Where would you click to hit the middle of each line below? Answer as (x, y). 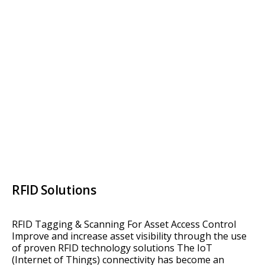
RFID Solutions (54, 190)
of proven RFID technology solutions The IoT (112, 248)
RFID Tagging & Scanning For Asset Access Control (124, 224)
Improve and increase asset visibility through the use (129, 236)
